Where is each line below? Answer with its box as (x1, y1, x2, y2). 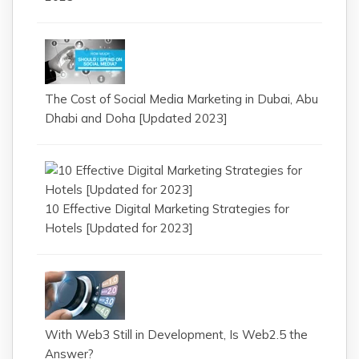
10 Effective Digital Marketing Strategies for (45, 200, 289, 216)
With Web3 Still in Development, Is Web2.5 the (45, 326, 308, 342)
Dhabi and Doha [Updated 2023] (45, 110, 228, 126)
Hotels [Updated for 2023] (45, 220, 193, 236)
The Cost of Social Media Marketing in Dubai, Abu (45, 91, 318, 107)
